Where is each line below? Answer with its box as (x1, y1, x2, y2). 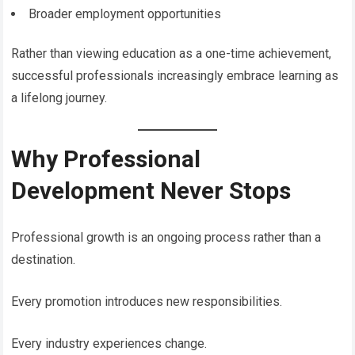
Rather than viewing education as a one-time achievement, (11, 45, 332, 61)
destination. (11, 251, 76, 267)
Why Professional (11, 144, 201, 173)
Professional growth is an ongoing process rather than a (11, 229, 322, 245)
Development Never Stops (11, 176, 292, 204)
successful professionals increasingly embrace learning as (11, 67, 339, 83)
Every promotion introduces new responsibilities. (11, 293, 283, 309)
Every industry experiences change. (11, 335, 208, 351)
